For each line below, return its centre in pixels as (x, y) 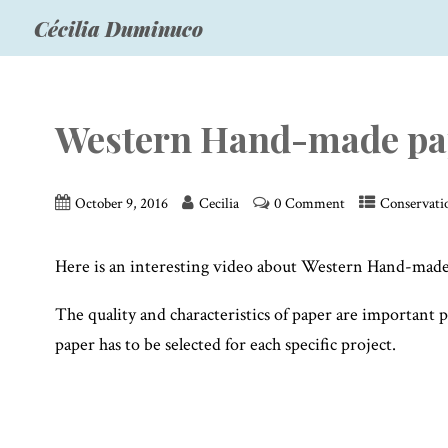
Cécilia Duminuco (118, 28)
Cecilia (219, 203)
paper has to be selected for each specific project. (226, 344)
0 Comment (310, 203)
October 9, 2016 (122, 203)
